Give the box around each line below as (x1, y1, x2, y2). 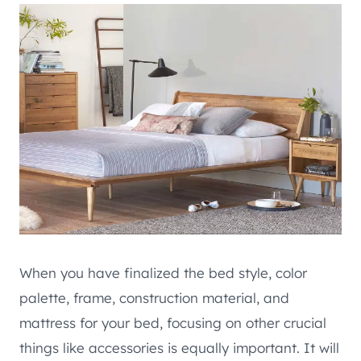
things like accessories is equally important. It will (19, 338, 339, 356)
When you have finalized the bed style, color (19, 263, 307, 281)
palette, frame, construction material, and (19, 288, 289, 306)
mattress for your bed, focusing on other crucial (19, 313, 326, 331)
